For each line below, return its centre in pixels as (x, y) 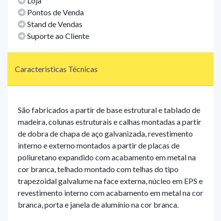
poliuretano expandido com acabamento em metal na (107, 157)
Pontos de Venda (55, 12)
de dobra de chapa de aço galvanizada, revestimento (105, 134)
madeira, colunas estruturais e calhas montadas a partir (110, 122)
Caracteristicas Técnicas (56, 69)
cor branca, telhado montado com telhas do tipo (98, 169)
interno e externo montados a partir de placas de (99, 146)
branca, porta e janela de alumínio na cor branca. (98, 205)
